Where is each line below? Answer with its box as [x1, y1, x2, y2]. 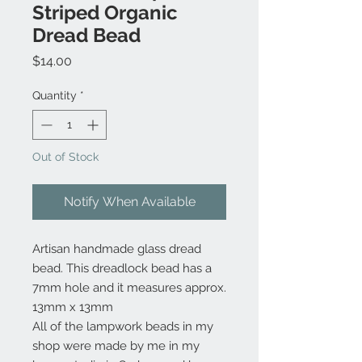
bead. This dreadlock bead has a [32, 261, 212, 276]
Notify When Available [63, 194, 196, 209]
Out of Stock [32, 150, 99, 163]
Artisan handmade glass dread [32, 242, 201, 256]
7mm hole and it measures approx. [32, 280, 226, 295]
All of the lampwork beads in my [32, 319, 213, 334]
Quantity [32, 89, 77, 102]
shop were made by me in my [32, 339, 200, 353]
